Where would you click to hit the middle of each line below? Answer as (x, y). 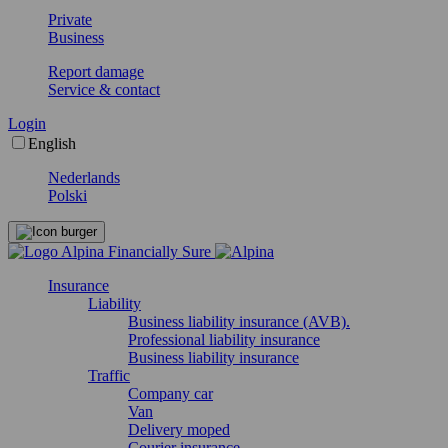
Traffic (109, 375)
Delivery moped (179, 429)
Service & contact (104, 89)
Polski (67, 195)
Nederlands (84, 177)
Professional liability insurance (224, 339)
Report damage (96, 71)
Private (70, 19)
